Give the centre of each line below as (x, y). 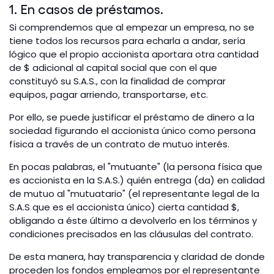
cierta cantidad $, (197, 207)
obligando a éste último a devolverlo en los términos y (133, 221)
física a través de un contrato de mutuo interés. (119, 144)
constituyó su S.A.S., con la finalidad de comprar (117, 81)
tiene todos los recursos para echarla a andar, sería (127, 41)
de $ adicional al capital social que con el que (113, 68)
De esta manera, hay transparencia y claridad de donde (137, 257)
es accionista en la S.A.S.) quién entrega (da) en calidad (137, 180)
